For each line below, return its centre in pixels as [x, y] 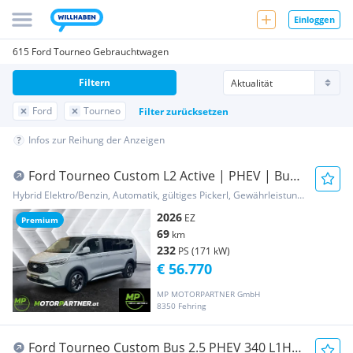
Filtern [95, 82]
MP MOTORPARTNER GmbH [208, 294]
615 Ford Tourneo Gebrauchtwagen [91, 52]
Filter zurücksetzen [184, 111]
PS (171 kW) [204, 251]
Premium [40, 220]
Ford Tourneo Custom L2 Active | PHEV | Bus [162, 176]
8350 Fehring [181, 306]
